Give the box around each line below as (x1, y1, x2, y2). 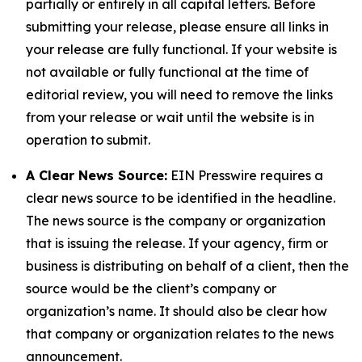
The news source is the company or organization (26, 213, 326, 229)
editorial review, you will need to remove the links (26, 86, 333, 103)
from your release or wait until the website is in (26, 109, 314, 125)
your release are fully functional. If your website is (26, 41, 337, 57)
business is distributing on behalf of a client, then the (26, 258, 349, 274)
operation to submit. (26, 132, 150, 148)
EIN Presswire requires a (167, 167, 323, 183)
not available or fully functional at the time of (26, 64, 309, 80)
